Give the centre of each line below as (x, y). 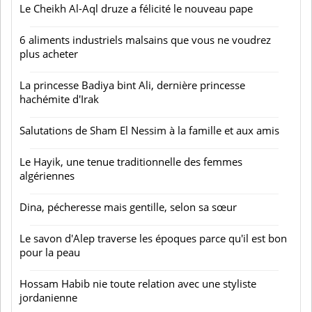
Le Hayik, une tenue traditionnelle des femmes (131, 162)
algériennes (47, 175)
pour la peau (50, 252)
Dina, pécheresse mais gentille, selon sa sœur (128, 207)
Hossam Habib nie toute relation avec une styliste (138, 283)
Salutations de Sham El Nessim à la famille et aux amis (149, 130)
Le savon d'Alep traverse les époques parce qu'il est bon (153, 238)
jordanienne (48, 297)
